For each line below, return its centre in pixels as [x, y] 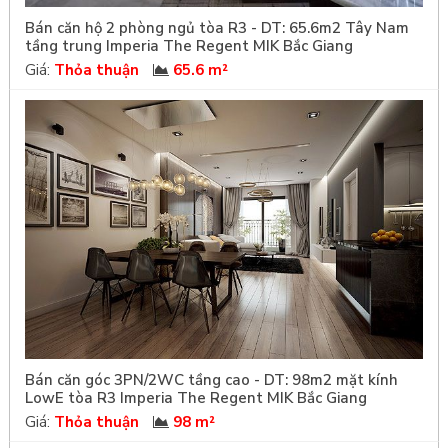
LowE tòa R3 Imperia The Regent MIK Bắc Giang [195, 398]
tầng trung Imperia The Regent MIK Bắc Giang [188, 45]
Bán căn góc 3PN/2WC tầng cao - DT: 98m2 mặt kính [211, 380]
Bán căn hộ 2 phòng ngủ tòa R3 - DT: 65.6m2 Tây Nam [216, 27]
